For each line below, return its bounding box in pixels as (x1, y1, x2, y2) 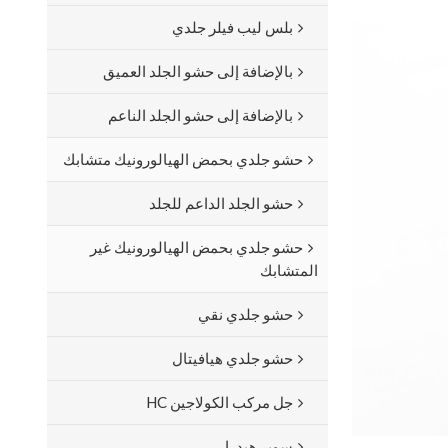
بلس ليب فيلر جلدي (172, 17, 294, 36)
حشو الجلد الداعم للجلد (149, 193, 294, 212)
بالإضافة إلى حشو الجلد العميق (103, 61, 294, 80)
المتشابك (260, 260, 319, 279)
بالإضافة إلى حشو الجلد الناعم (108, 105, 294, 124)
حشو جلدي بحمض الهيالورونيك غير (90, 237, 304, 256)
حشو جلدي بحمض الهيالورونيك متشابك (63, 149, 304, 168)
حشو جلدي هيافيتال (172, 348, 294, 367)
